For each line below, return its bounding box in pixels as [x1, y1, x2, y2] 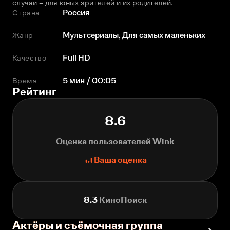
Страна [12, 8, 40, 17]
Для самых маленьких [122, 31, 206, 40]
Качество [12, 53, 47, 63]
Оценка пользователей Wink [56, 137, 174, 147]
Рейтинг [12, 85, 56, 99]
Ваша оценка [93, 155, 147, 165]
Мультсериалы [63, 31, 119, 40]
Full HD [63, 53, 91, 63]
